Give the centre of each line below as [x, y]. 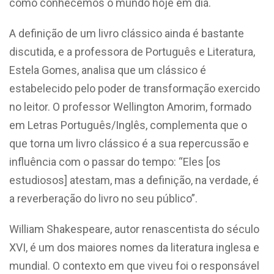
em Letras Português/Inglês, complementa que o [128, 125]
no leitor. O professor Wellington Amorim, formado [130, 106]
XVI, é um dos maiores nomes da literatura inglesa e [134, 247]
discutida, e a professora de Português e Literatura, [132, 51]
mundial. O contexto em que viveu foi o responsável [134, 265]
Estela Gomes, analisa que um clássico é [108, 70]
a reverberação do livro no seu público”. [103, 198]
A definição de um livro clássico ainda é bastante [127, 33]
